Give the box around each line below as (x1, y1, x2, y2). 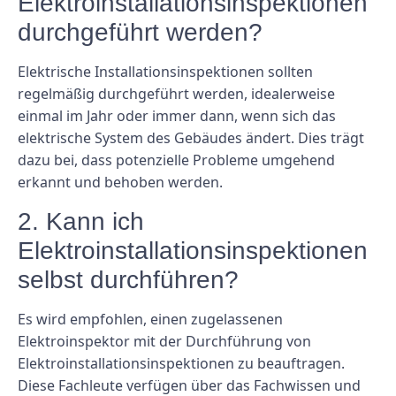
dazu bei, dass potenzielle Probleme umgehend (18, 150, 335, 171)
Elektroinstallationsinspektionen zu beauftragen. (18, 353, 345, 373)
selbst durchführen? (18, 265, 239, 293)
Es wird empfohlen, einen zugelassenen (18, 308, 283, 329)
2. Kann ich (18, 207, 144, 235)
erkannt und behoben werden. (18, 172, 223, 193)
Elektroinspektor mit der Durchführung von (18, 331, 311, 351)
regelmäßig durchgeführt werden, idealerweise (18, 84, 335, 104)
